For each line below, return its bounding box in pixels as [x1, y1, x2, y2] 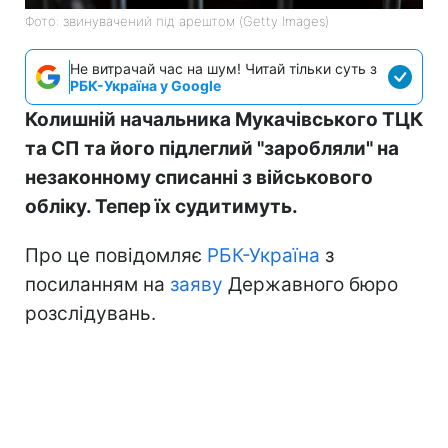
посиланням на [25, 272, 170, 296]
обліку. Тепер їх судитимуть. [25, 194, 298, 218]
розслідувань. [25, 301, 156, 325]
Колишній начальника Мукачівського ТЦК [25, 107, 423, 131]
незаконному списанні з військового [25, 165, 373, 189]
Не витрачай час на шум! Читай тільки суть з [70, 59, 377, 77]
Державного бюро [223, 272, 398, 296]
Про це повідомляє [25, 243, 207, 267]
